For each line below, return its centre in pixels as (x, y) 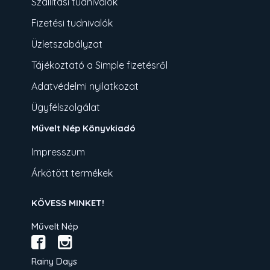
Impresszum (58, 152)
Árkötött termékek (72, 173)
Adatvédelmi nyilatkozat (85, 86)
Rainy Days (55, 261)
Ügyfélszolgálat (66, 107)
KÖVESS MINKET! (68, 202)
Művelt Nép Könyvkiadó (84, 128)
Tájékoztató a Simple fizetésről (100, 65)
